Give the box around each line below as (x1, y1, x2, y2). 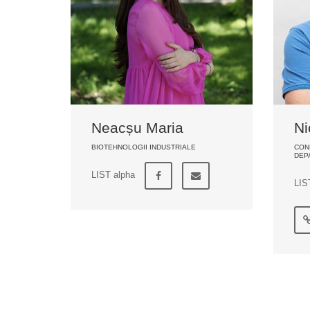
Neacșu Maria (91, 120, 183, 136)
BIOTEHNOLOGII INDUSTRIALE (91, 143, 196, 151)
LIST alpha (91, 170, 135, 181)
